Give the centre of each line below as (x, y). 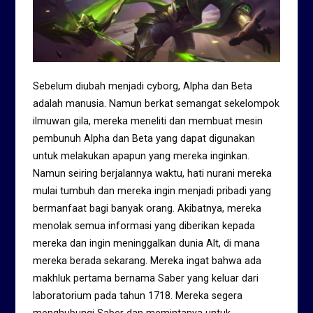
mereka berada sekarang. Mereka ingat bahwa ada (147, 261)
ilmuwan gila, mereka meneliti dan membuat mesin (148, 121)
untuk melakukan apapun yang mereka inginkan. (141, 156)
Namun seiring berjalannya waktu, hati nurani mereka (153, 174)
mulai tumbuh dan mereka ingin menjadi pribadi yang (152, 191)
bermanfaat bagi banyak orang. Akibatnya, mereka (147, 209)
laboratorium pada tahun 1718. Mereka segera (138, 296)
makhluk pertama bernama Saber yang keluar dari (146, 278)
